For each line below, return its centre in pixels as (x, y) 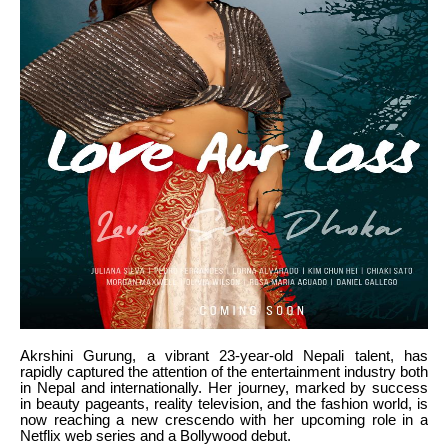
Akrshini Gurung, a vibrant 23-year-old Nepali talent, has (224, 356)
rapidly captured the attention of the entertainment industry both (224, 372)
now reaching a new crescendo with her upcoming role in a (224, 420)
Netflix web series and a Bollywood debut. (155, 436)
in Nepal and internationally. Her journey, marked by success (224, 388)
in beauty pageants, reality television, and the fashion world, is (224, 404)
